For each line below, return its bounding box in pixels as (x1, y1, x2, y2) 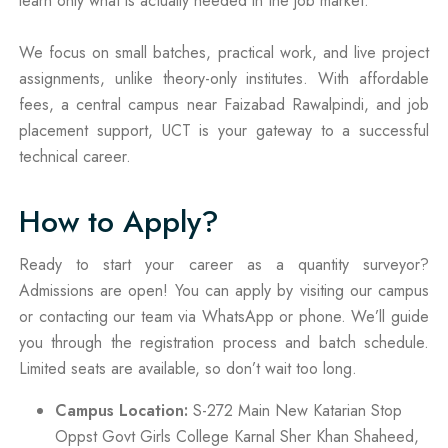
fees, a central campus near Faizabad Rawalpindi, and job (19, 92, 429, 116)
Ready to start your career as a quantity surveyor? (19, 252, 429, 276)
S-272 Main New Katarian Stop (188, 398, 402, 422)
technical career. (19, 144, 131, 168)
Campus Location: (55, 398, 188, 422)
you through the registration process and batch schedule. (19, 330, 429, 354)
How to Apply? (19, 199, 219, 243)
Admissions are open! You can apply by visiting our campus (19, 278, 429, 302)
